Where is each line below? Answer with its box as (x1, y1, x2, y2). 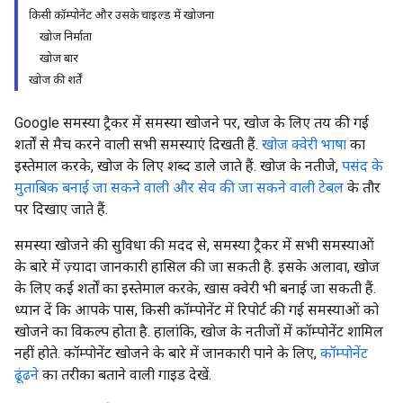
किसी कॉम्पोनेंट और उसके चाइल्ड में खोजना (29, 8, 214, 22)
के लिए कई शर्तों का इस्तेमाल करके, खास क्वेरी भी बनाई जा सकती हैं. (14, 280, 376, 297)
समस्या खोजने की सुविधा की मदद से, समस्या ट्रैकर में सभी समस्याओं (14, 237, 374, 254)
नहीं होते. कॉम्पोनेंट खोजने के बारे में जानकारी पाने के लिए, (14, 345, 320, 362)
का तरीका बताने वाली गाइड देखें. (39, 366, 211, 383)
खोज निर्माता (40, 30, 92, 43)
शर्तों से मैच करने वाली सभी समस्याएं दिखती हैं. (14, 136, 262, 153)
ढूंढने (14, 366, 39, 383)
